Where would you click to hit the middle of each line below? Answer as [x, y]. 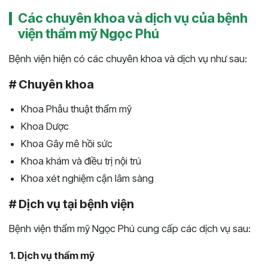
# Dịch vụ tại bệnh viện [71, 204]
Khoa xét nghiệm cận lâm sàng [87, 178]
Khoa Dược [45, 126]
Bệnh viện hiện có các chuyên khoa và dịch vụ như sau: [128, 58]
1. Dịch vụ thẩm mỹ [52, 255]
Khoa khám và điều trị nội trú [81, 161]
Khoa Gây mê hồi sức [67, 143]
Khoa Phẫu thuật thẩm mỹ [76, 109]
